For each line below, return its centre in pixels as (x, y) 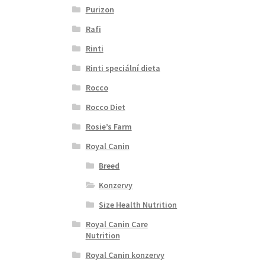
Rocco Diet (105, 107)
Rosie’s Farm (109, 126)
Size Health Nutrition (138, 204)
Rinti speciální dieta (123, 68)
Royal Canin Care (117, 224)
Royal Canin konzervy (125, 255)
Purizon (100, 9)
